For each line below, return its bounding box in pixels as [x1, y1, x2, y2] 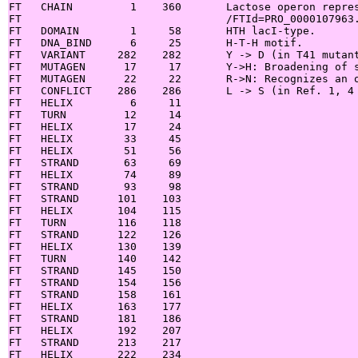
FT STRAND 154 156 [9, 276, 181, 288]
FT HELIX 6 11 [9, 96, 181, 109]
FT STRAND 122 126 [9, 228, 181, 241]
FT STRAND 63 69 [9, 156, 181, 169]
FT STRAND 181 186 [9, 312, 181, 324]
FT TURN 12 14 [9, 108, 181, 121]
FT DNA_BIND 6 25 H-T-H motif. [9, 36, 303, 49]
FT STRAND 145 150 [9, 264, 181, 276]
